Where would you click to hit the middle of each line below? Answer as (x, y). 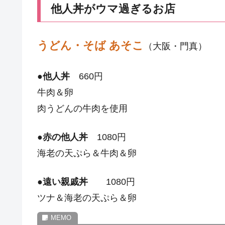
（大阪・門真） (175, 46)
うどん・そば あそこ (90, 46)
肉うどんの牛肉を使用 (82, 108)
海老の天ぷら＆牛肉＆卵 (87, 153)
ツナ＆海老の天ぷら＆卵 (87, 198)
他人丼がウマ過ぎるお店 (113, 9)
